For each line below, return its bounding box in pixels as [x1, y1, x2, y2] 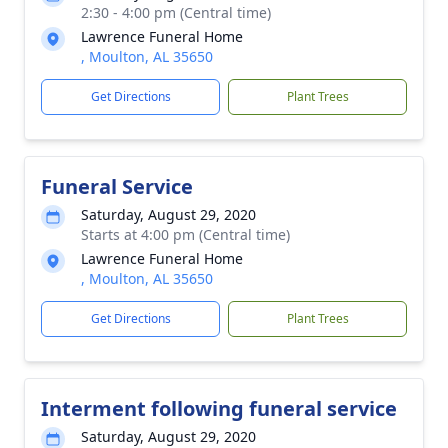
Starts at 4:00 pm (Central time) [81, 225, 290, 244]
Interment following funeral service [41, 395, 397, 422]
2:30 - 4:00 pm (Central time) [81, 3, 271, 22]
